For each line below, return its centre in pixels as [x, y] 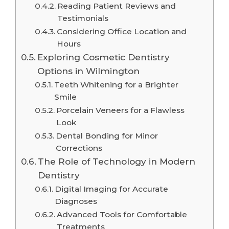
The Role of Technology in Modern [117, 161]
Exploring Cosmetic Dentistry [104, 57]
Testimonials [83, 18]
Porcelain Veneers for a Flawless [121, 110]
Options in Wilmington [89, 71]
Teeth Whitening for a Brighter [117, 84]
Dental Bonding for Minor [107, 135]
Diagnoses [76, 201]
